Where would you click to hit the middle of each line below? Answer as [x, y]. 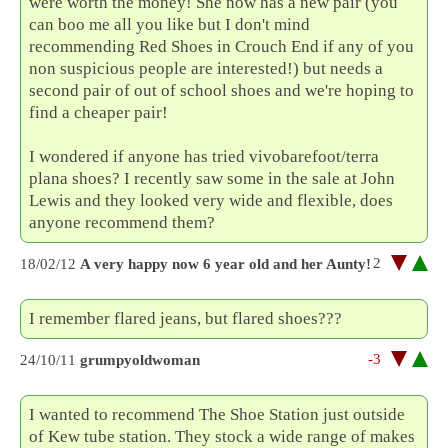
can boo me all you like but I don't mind [170, 24]
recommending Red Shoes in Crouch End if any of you [222, 46]
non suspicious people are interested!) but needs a [206, 68]
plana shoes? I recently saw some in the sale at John [212, 178]
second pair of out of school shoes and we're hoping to [222, 90]
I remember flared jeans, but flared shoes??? [186, 318]
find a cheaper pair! [99, 112]
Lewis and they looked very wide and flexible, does [211, 200]
